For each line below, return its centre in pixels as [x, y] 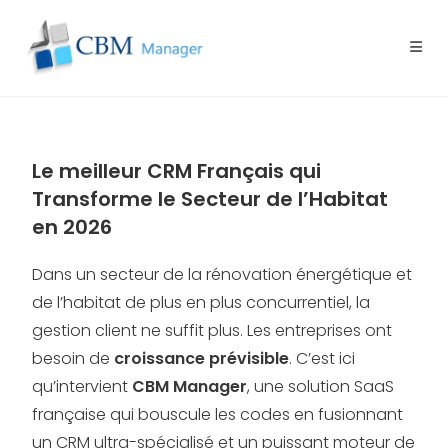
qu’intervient [82, 386]
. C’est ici [322, 358]
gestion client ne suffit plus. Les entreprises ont [212, 330]
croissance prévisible [202, 358]
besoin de [73, 358]
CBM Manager [190, 386]
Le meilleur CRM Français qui [177, 171]
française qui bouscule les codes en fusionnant [218, 414]
